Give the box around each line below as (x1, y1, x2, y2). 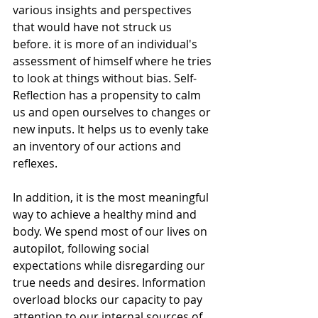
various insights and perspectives (13, 1, 194, 18)
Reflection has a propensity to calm (13, 87, 204, 103)
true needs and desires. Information (13, 274, 209, 290)
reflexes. (13, 155, 57, 171)
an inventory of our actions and (13, 138, 184, 154)
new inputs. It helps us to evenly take (13, 121, 212, 137)
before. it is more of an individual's (13, 35, 200, 52)
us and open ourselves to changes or (13, 104, 214, 120)
